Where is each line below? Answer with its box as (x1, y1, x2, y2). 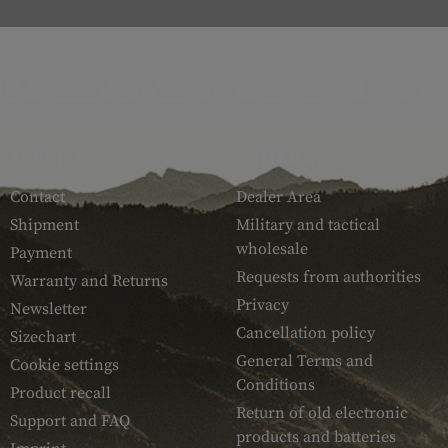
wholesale (235, 239, 308, 260)
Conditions (235, 375, 315, 396)
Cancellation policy (235, 323, 375, 344)
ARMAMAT (235, 145, 325, 171)
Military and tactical (235, 215, 380, 236)
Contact (10, 187, 65, 208)
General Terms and (235, 351, 373, 372)
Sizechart (10, 327, 76, 348)
